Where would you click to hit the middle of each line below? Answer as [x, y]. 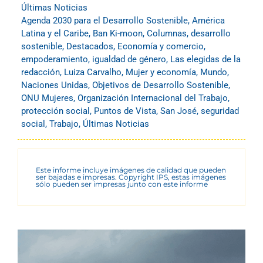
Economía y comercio [161, 47]
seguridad [220, 111]
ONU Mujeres [47, 98]
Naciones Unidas [55, 85]
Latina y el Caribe [55, 34]
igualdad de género [129, 60]
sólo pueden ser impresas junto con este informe [122, 184]
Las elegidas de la [205, 60]
